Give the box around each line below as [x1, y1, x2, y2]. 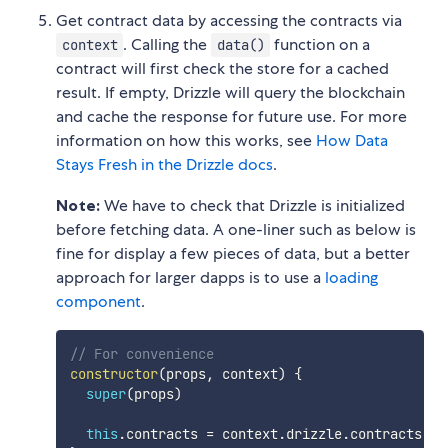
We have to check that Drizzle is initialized [100, 195, 405, 217]
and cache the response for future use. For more [56, 106, 407, 128]
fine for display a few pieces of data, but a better [56, 243, 410, 265]
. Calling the [123, 34, 212, 56]
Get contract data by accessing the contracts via [56, 10, 402, 32]
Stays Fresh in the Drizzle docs [56, 154, 273, 176]
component [56, 291, 141, 313]
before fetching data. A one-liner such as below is [56, 219, 416, 241]
